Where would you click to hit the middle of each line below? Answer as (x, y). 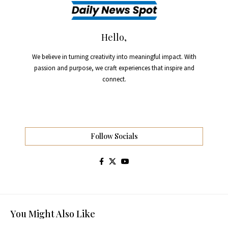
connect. (114, 79)
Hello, (114, 37)
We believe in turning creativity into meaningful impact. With (114, 57)
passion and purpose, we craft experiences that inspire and (114, 68)
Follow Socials (114, 136)
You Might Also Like (53, 214)
